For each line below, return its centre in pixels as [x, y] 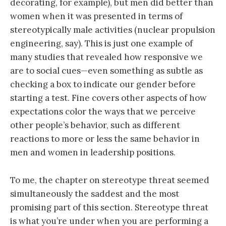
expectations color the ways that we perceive [103, 112]
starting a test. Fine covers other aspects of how [108, 98]
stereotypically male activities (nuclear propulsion [113, 30]
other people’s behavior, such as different [95, 125]
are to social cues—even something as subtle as [106, 71]
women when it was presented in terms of [96, 16]
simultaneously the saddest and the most [95, 193]
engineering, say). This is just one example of [101, 44]
